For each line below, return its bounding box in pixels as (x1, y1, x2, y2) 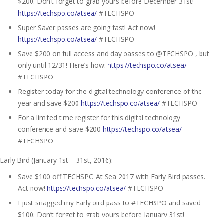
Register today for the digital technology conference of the (18, 86, 202, 96)
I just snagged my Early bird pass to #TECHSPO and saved (18, 198, 201, 207)
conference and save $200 (18, 124, 103, 134)
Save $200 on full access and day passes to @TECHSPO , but (18, 48, 209, 58)
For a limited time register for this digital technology (18, 112, 180, 122)
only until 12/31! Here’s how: (18, 60, 108, 70)
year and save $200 (18, 98, 81, 108)
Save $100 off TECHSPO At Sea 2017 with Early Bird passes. (18, 171, 205, 181)
